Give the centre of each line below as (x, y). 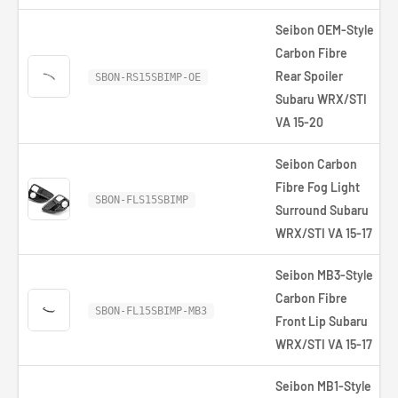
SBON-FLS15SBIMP (142, 200)
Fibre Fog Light (318, 187)
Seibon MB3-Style (324, 275)
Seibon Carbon (316, 164)
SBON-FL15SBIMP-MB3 (151, 311)
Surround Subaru (322, 210)
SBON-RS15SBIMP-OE (148, 77)
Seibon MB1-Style (323, 386)
